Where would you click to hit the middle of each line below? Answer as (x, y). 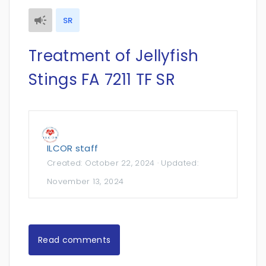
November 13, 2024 (85, 181)
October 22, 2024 (120, 163)
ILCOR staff (73, 148)
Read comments (75, 240)
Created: (66, 163)
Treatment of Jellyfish (114, 56)
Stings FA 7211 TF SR (102, 80)
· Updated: (176, 163)
